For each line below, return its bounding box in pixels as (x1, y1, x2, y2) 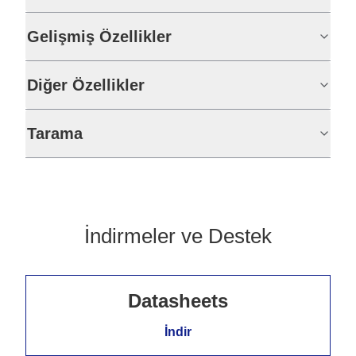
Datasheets (128, 290, 228, 311)
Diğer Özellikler (27, 76, 145, 94)
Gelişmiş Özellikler (27, 28, 172, 45)
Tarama (27, 125, 83, 142)
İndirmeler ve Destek (84, 224, 272, 248)
